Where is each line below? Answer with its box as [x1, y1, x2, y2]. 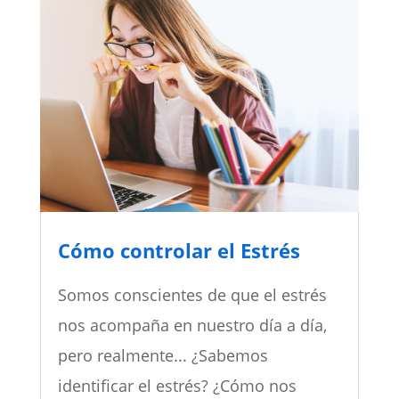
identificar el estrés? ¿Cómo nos [57, 374, 297, 396]
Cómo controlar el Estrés [57, 236, 300, 264]
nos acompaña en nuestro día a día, [57, 313, 327, 336]
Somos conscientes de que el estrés [57, 283, 327, 305]
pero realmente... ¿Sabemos [57, 344, 268, 366]
